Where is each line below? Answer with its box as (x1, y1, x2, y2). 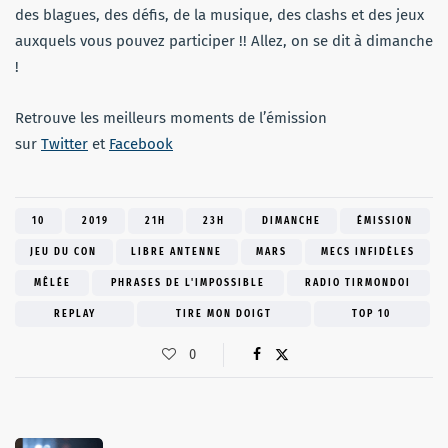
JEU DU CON (30, 246, 98, 259)
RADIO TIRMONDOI (305, 277, 412, 290)
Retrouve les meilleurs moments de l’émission (15, 109, 327, 128)
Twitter (41, 135, 88, 154)
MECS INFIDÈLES (320, 246, 415, 259)
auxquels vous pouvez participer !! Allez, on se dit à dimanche (15, 32, 433, 51)
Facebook (109, 135, 173, 154)
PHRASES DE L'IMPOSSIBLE (110, 277, 265, 290)
